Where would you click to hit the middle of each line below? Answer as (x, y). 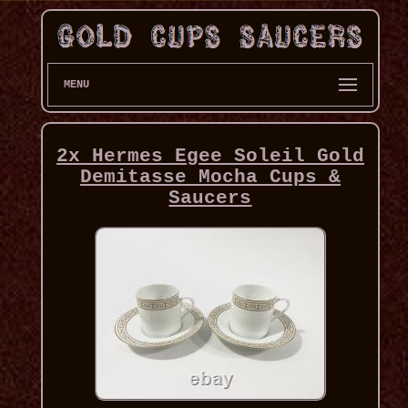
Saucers (210, 199)
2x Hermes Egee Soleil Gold (210, 157)
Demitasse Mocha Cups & (210, 178)
